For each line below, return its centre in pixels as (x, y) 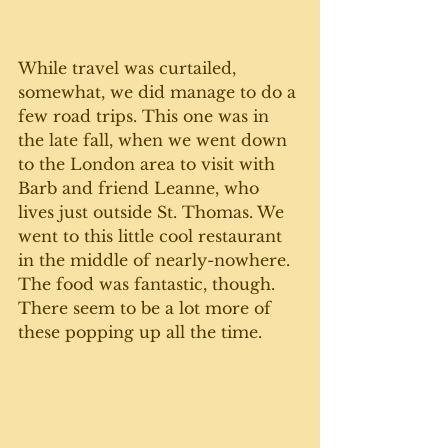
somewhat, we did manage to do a (159, 92)
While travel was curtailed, (129, 68)
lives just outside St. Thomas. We (153, 212)
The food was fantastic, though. (149, 284)
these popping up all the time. (142, 332)
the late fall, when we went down (155, 140)
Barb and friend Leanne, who (141, 188)
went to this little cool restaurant (152, 236)
